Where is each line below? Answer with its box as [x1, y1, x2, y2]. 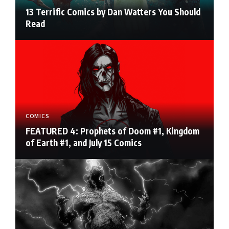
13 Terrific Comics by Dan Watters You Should [26, 6, 200, 18]
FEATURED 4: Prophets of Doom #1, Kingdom [26, 125, 199, 137]
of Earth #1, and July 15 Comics [26, 137, 142, 149]
